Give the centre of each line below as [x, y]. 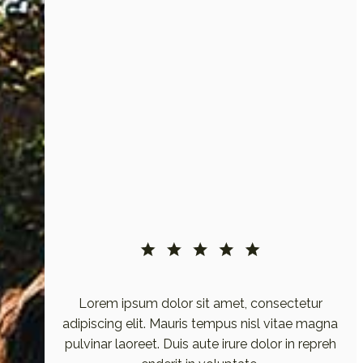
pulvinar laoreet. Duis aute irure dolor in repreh [200, 344]
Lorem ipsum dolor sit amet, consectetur [200, 303]
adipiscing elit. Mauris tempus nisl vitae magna [201, 323]
